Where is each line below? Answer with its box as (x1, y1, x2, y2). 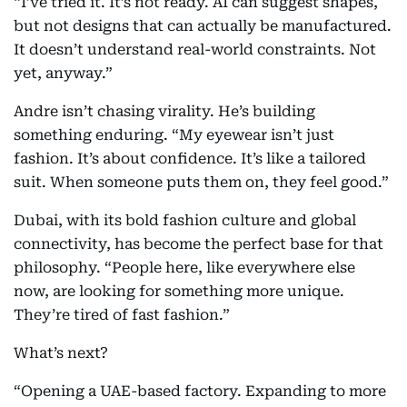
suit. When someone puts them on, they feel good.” (14, 173, 389, 191)
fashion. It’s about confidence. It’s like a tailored (14, 149, 366, 167)
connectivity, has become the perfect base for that (14, 234, 383, 253)
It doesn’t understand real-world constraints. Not (14, 40, 376, 58)
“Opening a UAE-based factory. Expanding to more (14, 382, 386, 400)
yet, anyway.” (14, 64, 113, 82)
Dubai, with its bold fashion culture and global (14, 211, 356, 229)
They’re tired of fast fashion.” (14, 305, 230, 323)
